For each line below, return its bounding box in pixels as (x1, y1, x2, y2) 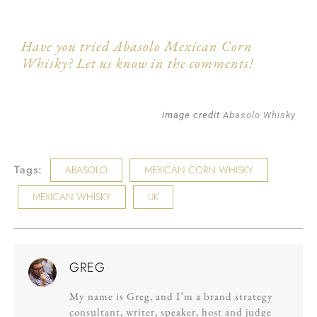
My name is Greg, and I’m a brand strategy (69, 289, 273, 303)
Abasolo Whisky (223, 109, 296, 120)
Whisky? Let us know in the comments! (21, 53, 254, 72)
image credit (162, 109, 223, 120)
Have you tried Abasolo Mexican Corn (21, 36, 253, 55)
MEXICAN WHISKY (33, 190, 111, 204)
